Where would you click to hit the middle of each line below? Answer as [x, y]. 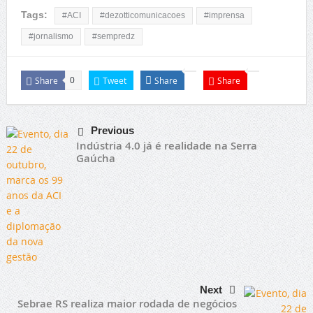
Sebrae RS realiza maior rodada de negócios [128, 303]
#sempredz [113, 36]
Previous [112, 130]
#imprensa [224, 15]
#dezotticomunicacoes [142, 15]
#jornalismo [51, 36]
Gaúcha [95, 158]
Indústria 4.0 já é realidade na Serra [166, 145]
